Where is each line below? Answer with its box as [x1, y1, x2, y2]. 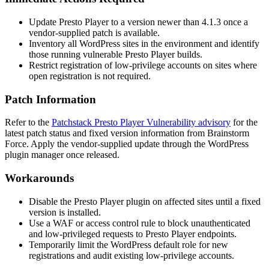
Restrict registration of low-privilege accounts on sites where [29, 59, 257, 70]
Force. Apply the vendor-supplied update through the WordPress [5, 139, 249, 150]
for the [231, 117, 258, 128]
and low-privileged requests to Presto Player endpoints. [29, 228, 237, 239]
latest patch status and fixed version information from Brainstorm [5, 128, 249, 139]
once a [221, 16, 248, 27]
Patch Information [5, 92, 96, 106]
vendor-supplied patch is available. [29, 27, 160, 38]
